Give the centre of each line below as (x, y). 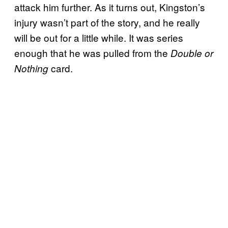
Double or (192, 53)
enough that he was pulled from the (92, 52)
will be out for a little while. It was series (99, 37)
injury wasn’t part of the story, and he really (107, 22)
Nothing (31, 68)
